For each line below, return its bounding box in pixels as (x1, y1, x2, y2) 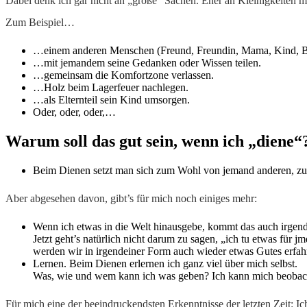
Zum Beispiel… (5, 16, 75, 29)
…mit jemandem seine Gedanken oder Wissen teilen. (33, 57, 261, 69)
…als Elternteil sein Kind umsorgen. (33, 94, 190, 106)
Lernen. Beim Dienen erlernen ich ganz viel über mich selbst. (33, 258, 297, 270)
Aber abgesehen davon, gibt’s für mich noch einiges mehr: (5, 193, 257, 205)
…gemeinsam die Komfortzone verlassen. (33, 69, 214, 82)
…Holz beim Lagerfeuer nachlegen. (33, 82, 188, 94)
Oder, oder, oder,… (33, 106, 119, 119)
